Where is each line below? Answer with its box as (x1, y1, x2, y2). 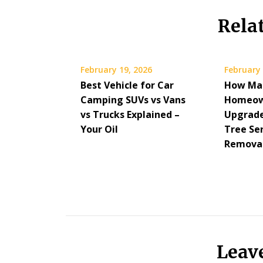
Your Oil (80, 123, 118, 136)
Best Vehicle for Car (80, 79, 174, 92)
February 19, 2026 (80, 64, 152, 76)
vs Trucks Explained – (80, 108, 180, 122)
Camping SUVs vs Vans (80, 93, 186, 107)
